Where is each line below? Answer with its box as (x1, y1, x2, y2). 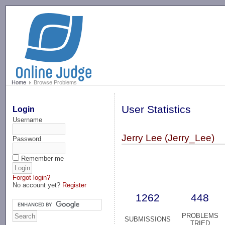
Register (62, 181, 87, 189)
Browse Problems (32, 79, 77, 86)
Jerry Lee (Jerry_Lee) (122, 133, 215, 144)
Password (13, 135, 42, 143)
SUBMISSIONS (125, 215, 171, 223)
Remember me (21, 154, 64, 162)
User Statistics (122, 103, 191, 116)
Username (13, 116, 43, 124)
